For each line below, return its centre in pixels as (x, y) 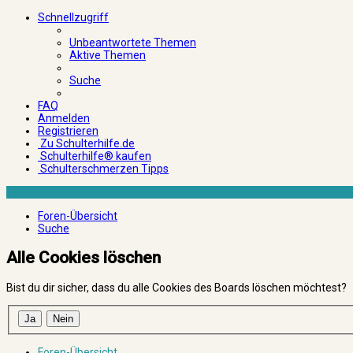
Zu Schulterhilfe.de (86, 143)
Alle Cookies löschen (84, 258)
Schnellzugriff (73, 17)
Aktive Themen (108, 55)
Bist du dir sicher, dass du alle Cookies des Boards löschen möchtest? (176, 287)
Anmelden (64, 118)
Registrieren (68, 131)
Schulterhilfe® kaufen (95, 156)
